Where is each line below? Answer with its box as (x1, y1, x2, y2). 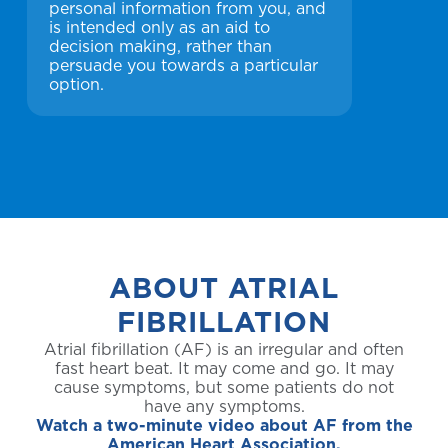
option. (49, 77, 104, 93)
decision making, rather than (49, 39, 272, 55)
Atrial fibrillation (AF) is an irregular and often (44, 342, 404, 358)
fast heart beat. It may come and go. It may (54, 361, 394, 377)
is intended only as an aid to (49, 20, 270, 36)
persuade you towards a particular (49, 58, 318, 74)
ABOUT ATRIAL (109, 276, 339, 304)
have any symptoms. (143, 399, 305, 415)
